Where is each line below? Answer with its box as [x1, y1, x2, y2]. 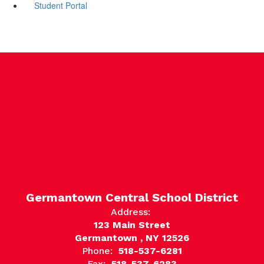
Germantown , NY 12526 [75, 232, 189, 243]
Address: [111, 206, 150, 217]
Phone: [82, 245, 113, 256]
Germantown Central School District [26, 190, 238, 204]
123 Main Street [94, 219, 170, 230]
